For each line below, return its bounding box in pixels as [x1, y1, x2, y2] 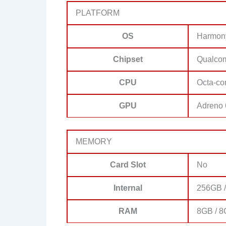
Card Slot [109, 160, 146, 169]
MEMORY [76, 137, 112, 146]
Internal [113, 183, 142, 192]
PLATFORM [76, 8, 120, 17]
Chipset [112, 54, 143, 64]
